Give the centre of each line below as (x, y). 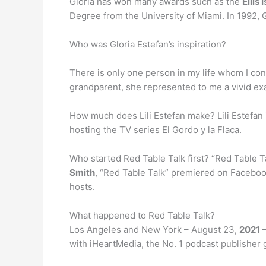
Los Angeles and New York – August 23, (154, 229)
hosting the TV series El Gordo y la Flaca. (156, 130)
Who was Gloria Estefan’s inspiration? (148, 44)
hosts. (82, 187)
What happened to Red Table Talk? (142, 215)
